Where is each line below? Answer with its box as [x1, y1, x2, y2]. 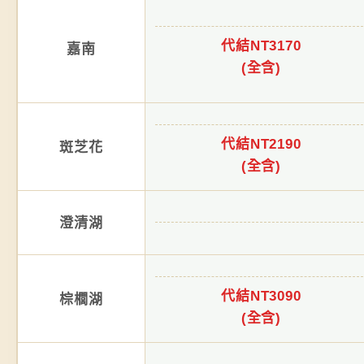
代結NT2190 [221, 136, 301, 152]
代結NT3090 [221, 288, 301, 304]
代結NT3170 [221, 38, 301, 54]
